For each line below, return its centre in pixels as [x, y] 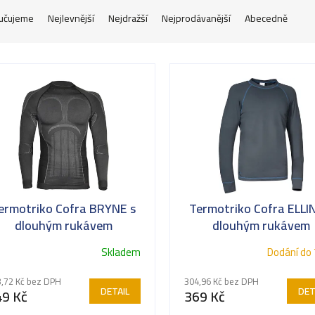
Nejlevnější [71, 18]
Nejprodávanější [196, 18]
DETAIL [115, 291]
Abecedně [266, 18]
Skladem [121, 252]
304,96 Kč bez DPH [221, 282]
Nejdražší [128, 18]
